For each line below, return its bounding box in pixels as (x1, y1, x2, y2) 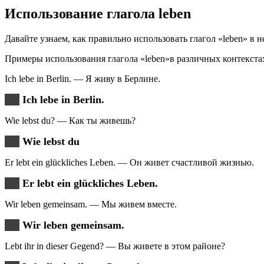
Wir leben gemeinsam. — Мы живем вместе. (5, 199, 177, 209)
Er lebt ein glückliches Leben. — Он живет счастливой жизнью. (5, 157, 254, 167)
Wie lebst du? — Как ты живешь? (5, 115, 136, 126)
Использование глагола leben (5, 5, 191, 21)
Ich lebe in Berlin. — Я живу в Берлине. (5, 73, 160, 84)
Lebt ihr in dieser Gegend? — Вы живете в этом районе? (5, 240, 225, 251)
